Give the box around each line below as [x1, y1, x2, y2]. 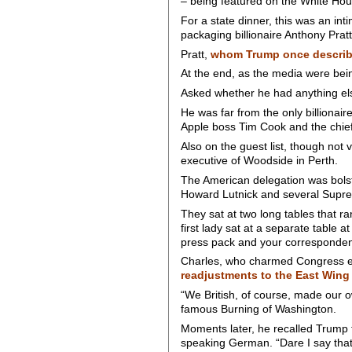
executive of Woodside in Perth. [180, 154, 338, 167]
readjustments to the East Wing [180, 269, 350, 282]
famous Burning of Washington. [180, 303, 336, 316]
